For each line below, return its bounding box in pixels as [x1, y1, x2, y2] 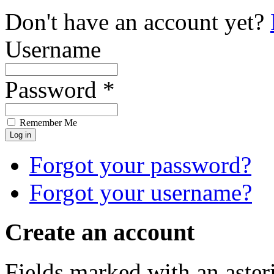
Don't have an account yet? [5, 9, 270, 35]
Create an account [5, 218, 194, 246]
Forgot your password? [29, 152, 251, 179]
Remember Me [17, 117, 77, 128]
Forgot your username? [29, 179, 252, 206]
